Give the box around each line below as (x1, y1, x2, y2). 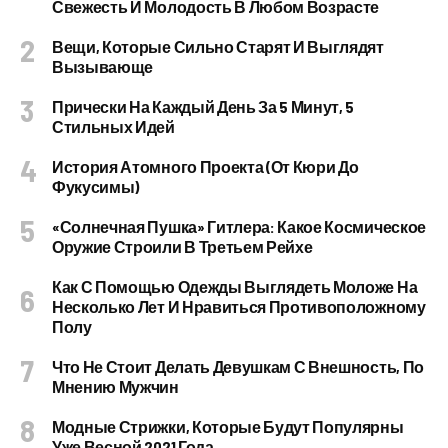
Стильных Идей (52, 117, 175, 136)
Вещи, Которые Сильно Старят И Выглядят (52, 37, 384, 56)
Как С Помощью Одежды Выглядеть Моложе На (52, 277, 418, 296)
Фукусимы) (52, 177, 140, 196)
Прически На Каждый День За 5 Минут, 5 (52, 97, 355, 116)
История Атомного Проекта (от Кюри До (52, 157, 359, 176)
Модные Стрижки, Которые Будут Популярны (52, 417, 404, 436)
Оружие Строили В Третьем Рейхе (52, 237, 313, 256)
